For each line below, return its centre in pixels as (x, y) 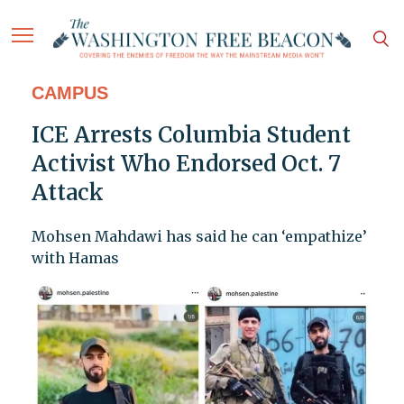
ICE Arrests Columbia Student (191, 135)
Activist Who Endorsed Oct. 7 (186, 164)
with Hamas (75, 258)
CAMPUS (69, 93)
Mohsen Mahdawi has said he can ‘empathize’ (199, 237)
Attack (67, 193)
